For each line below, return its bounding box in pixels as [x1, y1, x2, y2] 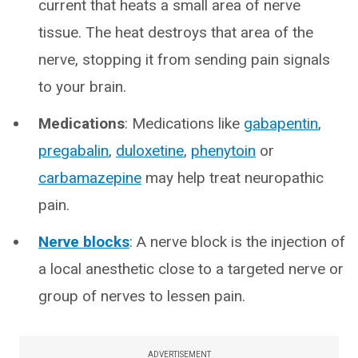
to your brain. [38, 78, 126, 97]
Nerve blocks [38, 233, 129, 252]
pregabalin [38, 141, 109, 161]
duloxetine [116, 141, 184, 161]
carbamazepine [38, 169, 141, 188]
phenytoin [191, 141, 256, 161]
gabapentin [244, 114, 318, 133]
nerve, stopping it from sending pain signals [38, 50, 330, 70]
